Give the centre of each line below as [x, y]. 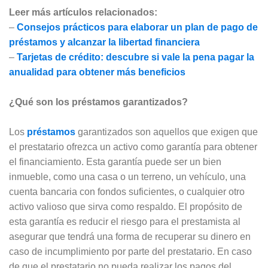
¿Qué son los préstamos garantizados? [98, 102]
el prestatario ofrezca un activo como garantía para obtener [133, 147]
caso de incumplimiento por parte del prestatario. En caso [130, 251]
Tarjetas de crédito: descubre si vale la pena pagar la [135, 57]
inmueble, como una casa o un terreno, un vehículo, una [127, 176]
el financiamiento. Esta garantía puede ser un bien [115, 162]
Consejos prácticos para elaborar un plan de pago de [137, 27]
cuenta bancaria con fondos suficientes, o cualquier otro [127, 191]
